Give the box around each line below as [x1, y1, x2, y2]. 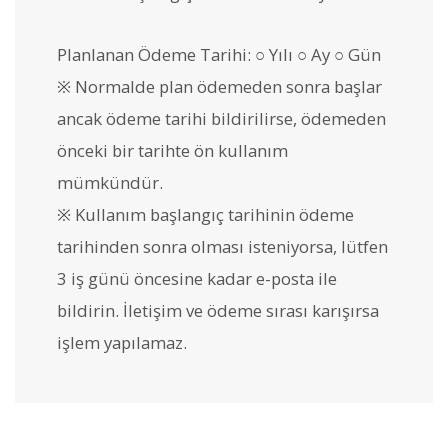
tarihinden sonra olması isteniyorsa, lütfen [57, 235, 388, 259]
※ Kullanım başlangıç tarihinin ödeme [57, 203, 354, 227]
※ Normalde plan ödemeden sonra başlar [57, 75, 382, 99]
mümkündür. [57, 171, 163, 195]
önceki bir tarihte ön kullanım [57, 139, 288, 163]
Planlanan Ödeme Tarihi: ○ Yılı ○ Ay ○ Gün [57, 43, 381, 67]
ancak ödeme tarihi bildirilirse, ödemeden [57, 107, 386, 131]
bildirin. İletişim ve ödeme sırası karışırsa [57, 299, 379, 323]
